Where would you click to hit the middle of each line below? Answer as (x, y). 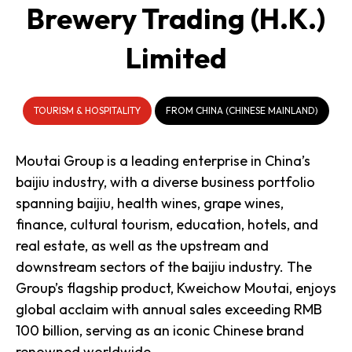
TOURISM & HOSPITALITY (87, 111)
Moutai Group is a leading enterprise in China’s (163, 161)
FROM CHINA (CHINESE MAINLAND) (242, 111)
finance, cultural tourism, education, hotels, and (167, 225)
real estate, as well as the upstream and (142, 246)
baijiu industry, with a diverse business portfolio (165, 182)
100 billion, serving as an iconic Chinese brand (160, 331)
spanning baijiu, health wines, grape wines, (150, 203)
